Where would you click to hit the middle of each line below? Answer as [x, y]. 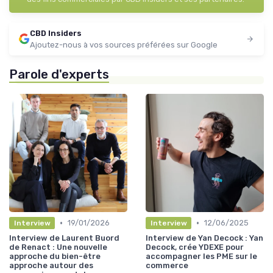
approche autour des [51, 266]
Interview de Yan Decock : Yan [204, 238]
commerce [167, 266]
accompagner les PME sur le [201, 257]
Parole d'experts [59, 75]
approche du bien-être [55, 257]
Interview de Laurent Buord [64, 238]
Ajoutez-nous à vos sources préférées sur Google [124, 45]
